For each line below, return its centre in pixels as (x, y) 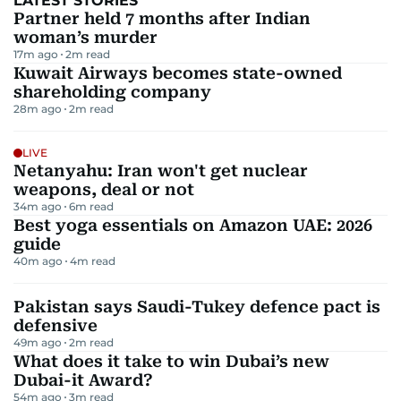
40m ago (38, 261)
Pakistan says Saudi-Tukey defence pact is (197, 307)
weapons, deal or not (104, 190)
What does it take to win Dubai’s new (171, 362)
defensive (55, 326)
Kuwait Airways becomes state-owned (178, 73)
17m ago (36, 55)
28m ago (38, 109)
